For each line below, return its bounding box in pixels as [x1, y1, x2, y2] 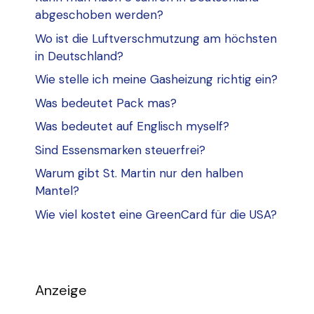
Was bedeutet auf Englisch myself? [35, 118, 229, 135]
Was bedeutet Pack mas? [35, 95, 177, 111]
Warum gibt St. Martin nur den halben [35, 165, 243, 182]
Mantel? [35, 183, 79, 199]
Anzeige [35, 280, 87, 299]
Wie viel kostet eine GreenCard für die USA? [35, 206, 277, 222]
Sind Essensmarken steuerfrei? [35, 142, 205, 158]
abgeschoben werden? [35, 7, 163, 23]
